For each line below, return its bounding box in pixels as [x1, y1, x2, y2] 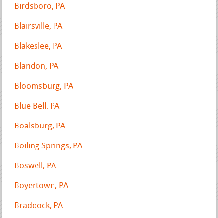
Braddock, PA [14, 201, 63, 210]
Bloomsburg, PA [14, 82, 73, 91]
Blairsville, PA [14, 22, 63, 31]
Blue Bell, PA [14, 102, 60, 110]
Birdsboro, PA [14, 2, 65, 11]
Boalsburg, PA [14, 122, 66, 130]
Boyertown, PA [14, 182, 69, 190]
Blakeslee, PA [14, 42, 62, 51]
